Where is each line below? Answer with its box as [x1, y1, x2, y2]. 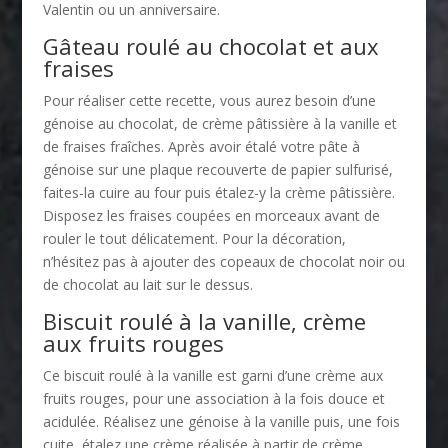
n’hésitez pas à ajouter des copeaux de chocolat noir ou [42, 251, 405, 271]
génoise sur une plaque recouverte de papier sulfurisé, [42, 159, 393, 179]
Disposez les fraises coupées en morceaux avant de [42, 205, 380, 225]
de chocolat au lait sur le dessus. [42, 274, 253, 294]
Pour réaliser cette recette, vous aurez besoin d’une [42, 90, 376, 110]
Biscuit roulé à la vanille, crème [42, 305, 366, 336]
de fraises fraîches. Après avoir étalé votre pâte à [42, 136, 360, 156]
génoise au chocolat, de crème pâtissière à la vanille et [42, 113, 397, 133]
